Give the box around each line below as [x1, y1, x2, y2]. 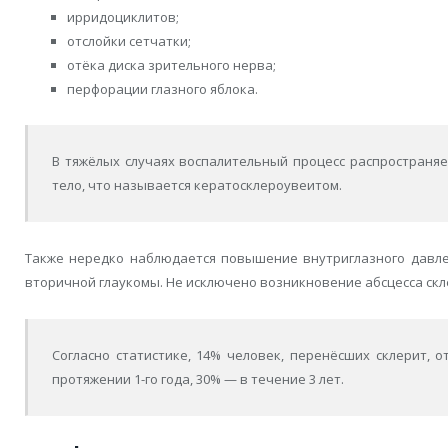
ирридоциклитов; [67, 7, 179, 26]
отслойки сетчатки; [67, 31, 191, 50]
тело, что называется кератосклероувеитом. [52, 176, 343, 195]
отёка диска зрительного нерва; [67, 55, 276, 74]
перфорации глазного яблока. [67, 79, 258, 98]
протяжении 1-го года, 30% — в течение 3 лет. [52, 369, 345, 388]
